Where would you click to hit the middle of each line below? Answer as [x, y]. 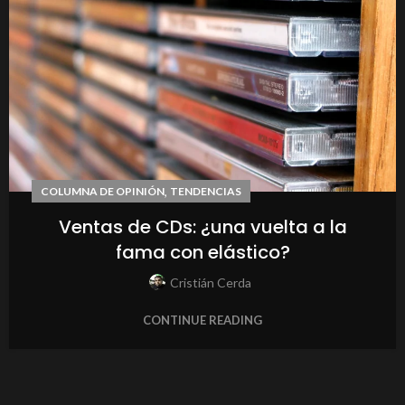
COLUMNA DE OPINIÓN [103, 192]
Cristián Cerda [211, 283]
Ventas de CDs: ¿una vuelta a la [202, 227]
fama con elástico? [202, 253]
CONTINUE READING [202, 320]
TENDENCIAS [206, 192]
